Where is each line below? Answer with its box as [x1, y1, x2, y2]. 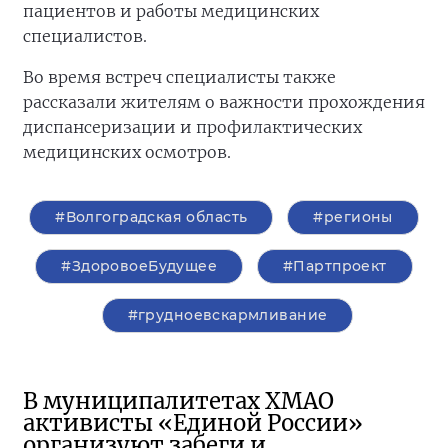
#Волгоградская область [55, 207, 248, 226]
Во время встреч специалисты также [23, 66, 336, 87]
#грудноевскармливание [127, 305, 328, 324]
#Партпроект [283, 256, 387, 275]
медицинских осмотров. [23, 141, 231, 162]
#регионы [313, 207, 393, 226]
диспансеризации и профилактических [23, 116, 362, 137]
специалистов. [23, 25, 147, 46]
